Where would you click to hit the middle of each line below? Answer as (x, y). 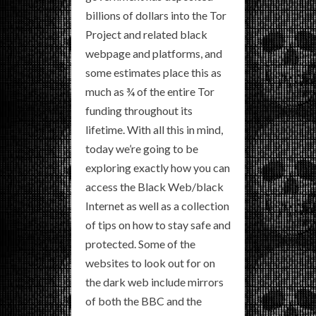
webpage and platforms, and (154, 54)
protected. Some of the (140, 244)
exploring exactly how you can (158, 168)
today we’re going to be (142, 149)
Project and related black (146, 35)
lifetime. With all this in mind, (154, 130)
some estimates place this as (153, 73)
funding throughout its (139, 111)
